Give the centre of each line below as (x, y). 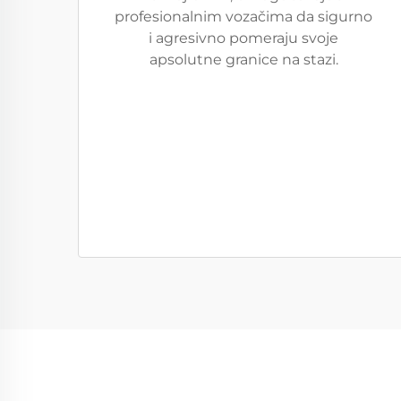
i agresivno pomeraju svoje (243, 38)
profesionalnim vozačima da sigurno (243, 17)
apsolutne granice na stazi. (243, 60)
